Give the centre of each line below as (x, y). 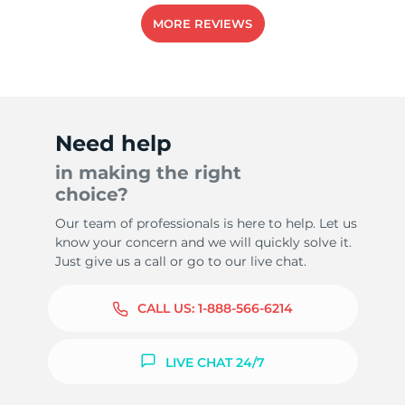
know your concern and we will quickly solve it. (203, 243)
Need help (113, 144)
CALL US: (168, 309)
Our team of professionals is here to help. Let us (206, 224)
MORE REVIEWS (202, 24)
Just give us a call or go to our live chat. (180, 262)
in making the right (148, 173)
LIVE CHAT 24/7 (215, 362)
